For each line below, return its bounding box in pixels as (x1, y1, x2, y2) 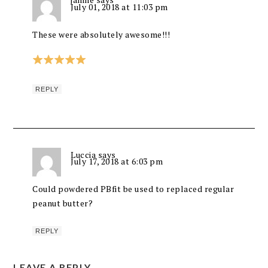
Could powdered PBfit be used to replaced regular (32, 183, 234, 195)
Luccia (71, 148, 96, 160)
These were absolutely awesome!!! (32, 28, 170, 40)
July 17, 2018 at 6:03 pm (71, 156, 163, 167)
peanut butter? (32, 197, 93, 209)
